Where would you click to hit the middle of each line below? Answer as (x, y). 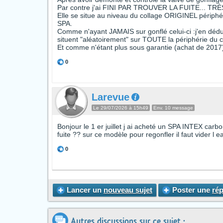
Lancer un (84, 190)
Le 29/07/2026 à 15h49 (121, 108)
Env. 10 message (173, 108)
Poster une (191, 190)
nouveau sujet (128, 190)
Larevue (111, 97)
